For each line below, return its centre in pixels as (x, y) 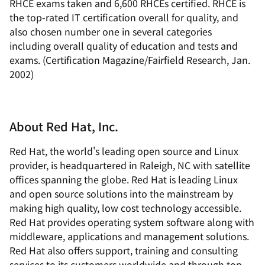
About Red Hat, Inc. (64, 126)
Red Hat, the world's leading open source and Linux (124, 151)
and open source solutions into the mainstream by (121, 193)
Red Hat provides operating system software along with (132, 222)
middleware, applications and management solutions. (129, 236)
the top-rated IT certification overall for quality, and (124, 17)
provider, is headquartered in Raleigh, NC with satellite (130, 165)
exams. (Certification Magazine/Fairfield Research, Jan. (130, 60)
